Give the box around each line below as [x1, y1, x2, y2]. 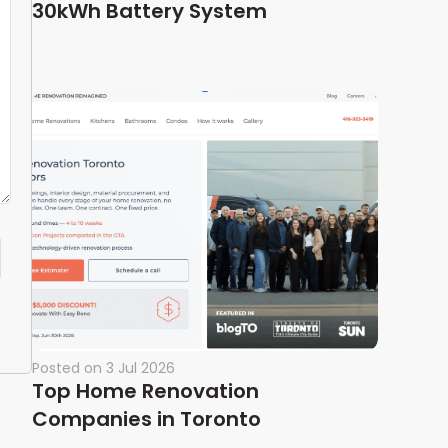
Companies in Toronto [32, 404, 261, 433]
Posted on [32, 357, 102, 378]
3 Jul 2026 [106, 357, 175, 378]
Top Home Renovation [32, 376, 259, 405]
